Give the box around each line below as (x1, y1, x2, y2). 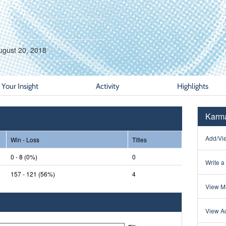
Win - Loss (10, 135, 39, 144)
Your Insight (1, 81, 38, 91)
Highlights (177, 81, 209, 91)
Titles (132, 135, 147, 144)
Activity (95, 81, 120, 91)
